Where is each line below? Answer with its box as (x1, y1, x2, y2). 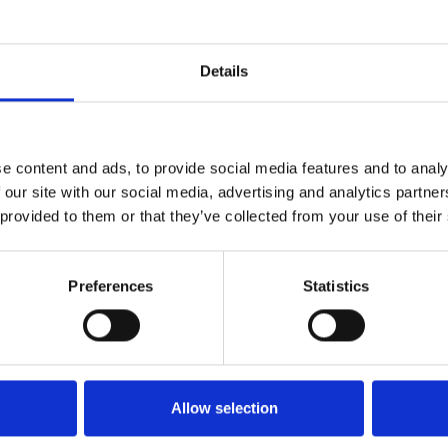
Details (199, 62, 249, 80)
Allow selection (170, 399, 278, 417)
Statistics (303, 277, 369, 295)
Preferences (68, 277, 154, 295)
